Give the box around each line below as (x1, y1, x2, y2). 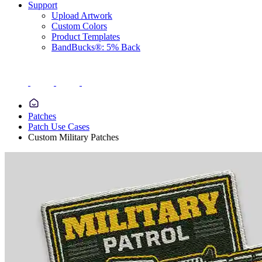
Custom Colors (51, 21, 107, 31)
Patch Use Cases (28, 122, 89, 132)
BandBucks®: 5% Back (51, 42, 140, 52)
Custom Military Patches (28, 132, 119, 142)
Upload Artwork (51, 11, 112, 20)
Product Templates (51, 32, 120, 42)
